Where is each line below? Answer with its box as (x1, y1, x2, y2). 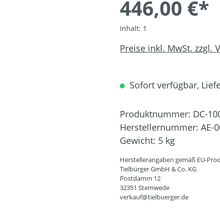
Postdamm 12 (120, 174, 161, 183)
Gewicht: (120, 135, 158, 147)
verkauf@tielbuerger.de (120, 192, 189, 202)
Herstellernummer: (120, 121, 201, 134)
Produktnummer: (120, 108, 193, 120)
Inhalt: (120, 24, 143, 33)
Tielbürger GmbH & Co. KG (120, 165, 196, 174)
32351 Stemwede (120, 183, 169, 192)
